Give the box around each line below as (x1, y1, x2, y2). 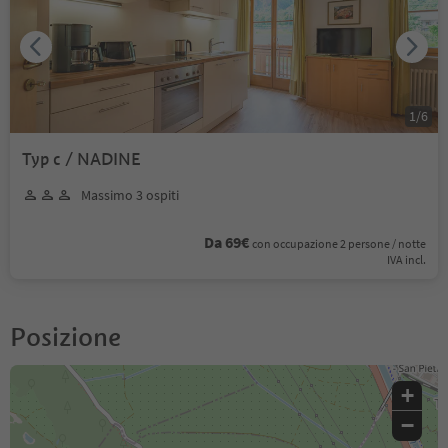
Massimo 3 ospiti (81, 185, 179, 204)
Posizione (10, 320, 121, 353)
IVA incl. (387, 251, 426, 267)
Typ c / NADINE (22, 148, 141, 170)
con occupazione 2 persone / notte (252, 235, 426, 251)
